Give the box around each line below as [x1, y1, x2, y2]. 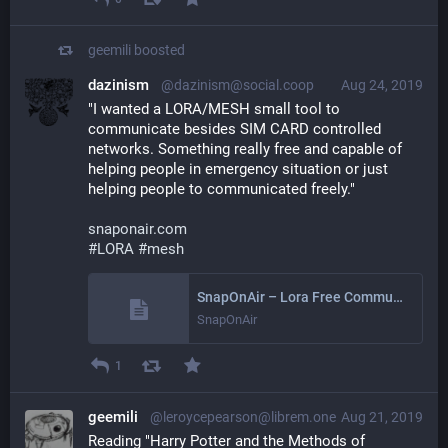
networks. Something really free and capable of [88, 140, 402, 159]
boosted [134, 42, 185, 59]
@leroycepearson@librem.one [150, 409, 336, 426]
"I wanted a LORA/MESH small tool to [88, 100, 340, 119]
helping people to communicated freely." [88, 180, 355, 199]
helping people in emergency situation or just [88, 160, 388, 179]
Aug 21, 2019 [341, 409, 423, 426]
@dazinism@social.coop [161, 77, 314, 94]
